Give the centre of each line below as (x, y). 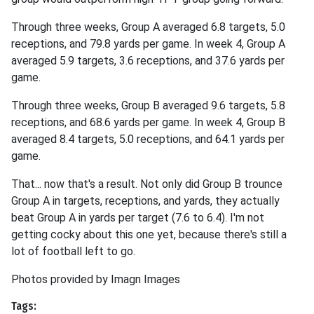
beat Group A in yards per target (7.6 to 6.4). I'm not (138, 218)
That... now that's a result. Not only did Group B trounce (147, 184)
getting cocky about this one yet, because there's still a (149, 234)
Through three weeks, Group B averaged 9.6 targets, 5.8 (148, 105)
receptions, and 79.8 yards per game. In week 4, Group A (148, 44)
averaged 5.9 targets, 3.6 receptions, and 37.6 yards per (148, 61)
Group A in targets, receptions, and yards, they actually (145, 201)
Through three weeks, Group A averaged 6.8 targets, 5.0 (148, 27)
